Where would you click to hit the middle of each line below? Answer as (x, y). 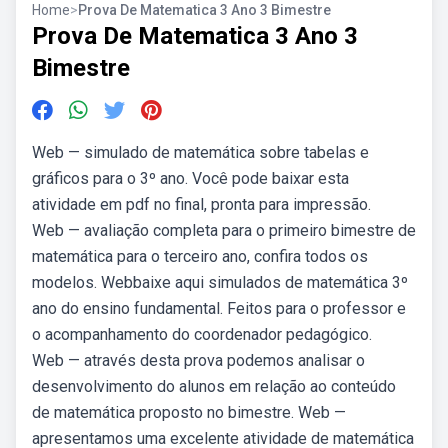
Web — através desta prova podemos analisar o (198, 360)
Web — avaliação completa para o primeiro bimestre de (224, 230)
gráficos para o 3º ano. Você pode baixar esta (190, 178)
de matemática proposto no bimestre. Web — (189, 412)
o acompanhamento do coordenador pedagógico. (202, 334)
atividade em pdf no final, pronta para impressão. (201, 204)
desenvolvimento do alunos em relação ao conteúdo (214, 386)
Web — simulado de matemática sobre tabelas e (200, 152)
